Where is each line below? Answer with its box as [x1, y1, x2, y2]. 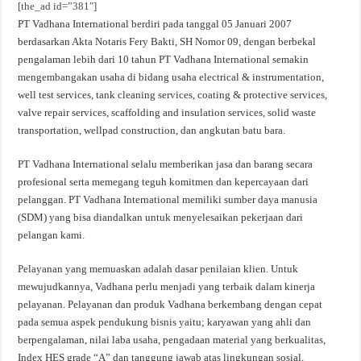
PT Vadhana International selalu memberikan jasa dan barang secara [18, 157, 313, 170]
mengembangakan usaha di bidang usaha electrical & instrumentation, [18, 70, 325, 83]
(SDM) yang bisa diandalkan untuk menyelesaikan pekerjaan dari [18, 210, 304, 223]
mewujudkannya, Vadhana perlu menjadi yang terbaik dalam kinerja [18, 280, 316, 293]
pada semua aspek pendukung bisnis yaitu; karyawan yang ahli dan [18, 315, 312, 328]
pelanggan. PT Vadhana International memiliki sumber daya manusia [18, 193, 318, 205]
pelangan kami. [18, 228, 85, 241]
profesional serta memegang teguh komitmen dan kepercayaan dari [18, 175, 309, 188]
